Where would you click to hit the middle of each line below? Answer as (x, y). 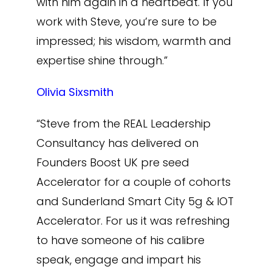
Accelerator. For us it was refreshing (133, 221)
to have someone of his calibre (120, 240)
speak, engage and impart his (118, 260)
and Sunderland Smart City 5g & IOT (135, 201)
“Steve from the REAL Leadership (123, 124)
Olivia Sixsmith (75, 92)
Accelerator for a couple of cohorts (133, 182)
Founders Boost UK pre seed (113, 162)
